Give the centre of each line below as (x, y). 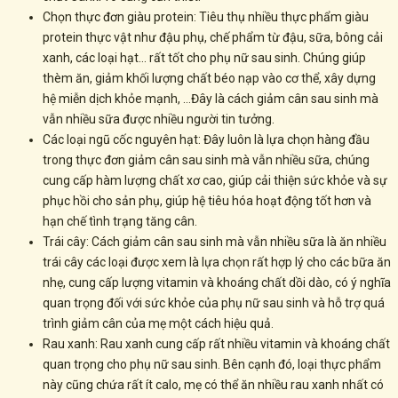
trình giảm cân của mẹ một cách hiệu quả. (158, 324)
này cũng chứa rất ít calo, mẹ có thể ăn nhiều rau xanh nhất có (213, 385)
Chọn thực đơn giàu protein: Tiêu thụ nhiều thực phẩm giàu (206, 17)
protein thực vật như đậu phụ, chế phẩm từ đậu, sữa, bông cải (213, 38)
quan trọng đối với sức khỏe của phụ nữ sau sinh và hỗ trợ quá (214, 303)
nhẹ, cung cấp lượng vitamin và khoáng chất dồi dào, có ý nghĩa (217, 283)
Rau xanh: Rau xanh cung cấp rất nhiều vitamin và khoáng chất (216, 344)
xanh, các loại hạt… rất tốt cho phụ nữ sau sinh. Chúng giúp (204, 58)
